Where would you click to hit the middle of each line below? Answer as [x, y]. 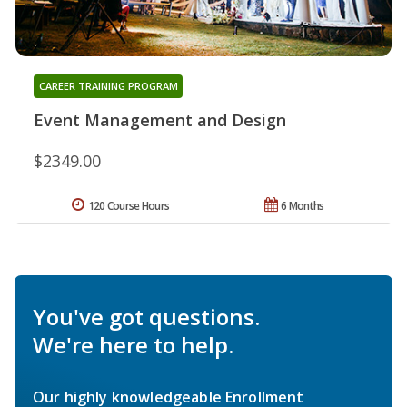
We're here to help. [133, 345]
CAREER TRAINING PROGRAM [108, 86]
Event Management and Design [160, 120]
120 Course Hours [129, 206]
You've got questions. [146, 317]
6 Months [303, 206]
